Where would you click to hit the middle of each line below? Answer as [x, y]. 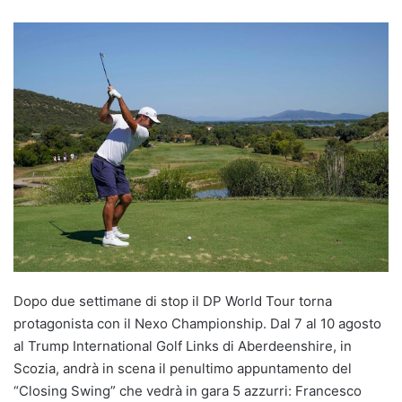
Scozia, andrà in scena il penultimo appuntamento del [183, 369]
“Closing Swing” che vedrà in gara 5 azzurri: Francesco [188, 391]
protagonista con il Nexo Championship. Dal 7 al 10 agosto [197, 324]
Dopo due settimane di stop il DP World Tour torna [173, 301]
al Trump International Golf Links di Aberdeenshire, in [183, 346]
